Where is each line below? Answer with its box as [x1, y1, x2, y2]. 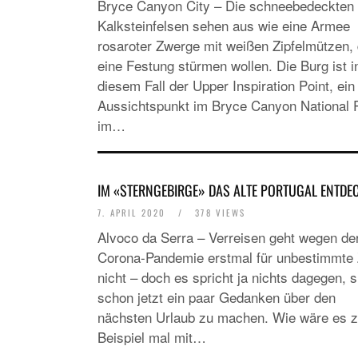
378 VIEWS [191, 206, 246, 219]
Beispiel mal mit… [97, 327, 206, 347]
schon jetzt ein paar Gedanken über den [97, 287, 336, 307]
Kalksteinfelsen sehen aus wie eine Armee [97, 15, 350, 35]
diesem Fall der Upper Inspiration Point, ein [97, 75, 355, 95]
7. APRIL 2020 [97, 206, 170, 219]
